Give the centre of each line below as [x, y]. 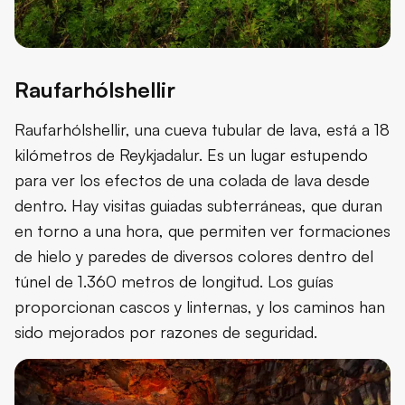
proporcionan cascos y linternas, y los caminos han [200, 306]
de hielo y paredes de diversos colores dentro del [194, 255]
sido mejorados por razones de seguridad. [166, 331]
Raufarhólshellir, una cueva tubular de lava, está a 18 [202, 129]
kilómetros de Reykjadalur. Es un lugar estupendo [191, 154]
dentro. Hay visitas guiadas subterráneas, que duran [198, 205]
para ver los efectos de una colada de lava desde [192, 179]
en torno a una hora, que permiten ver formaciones [202, 230]
